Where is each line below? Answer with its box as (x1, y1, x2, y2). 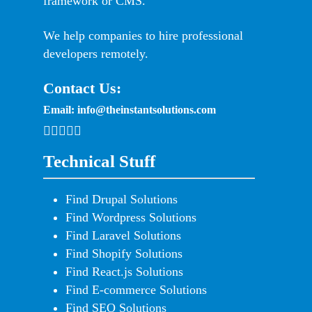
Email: (43, 104, 77, 116)
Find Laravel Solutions (65, 228, 181, 243)
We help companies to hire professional (43, 29, 243, 43)
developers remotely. (43, 47, 148, 61)
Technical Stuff (43, 152, 155, 171)
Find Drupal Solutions (65, 192, 178, 207)
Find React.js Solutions (65, 265, 183, 279)
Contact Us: (43, 80, 121, 97)
